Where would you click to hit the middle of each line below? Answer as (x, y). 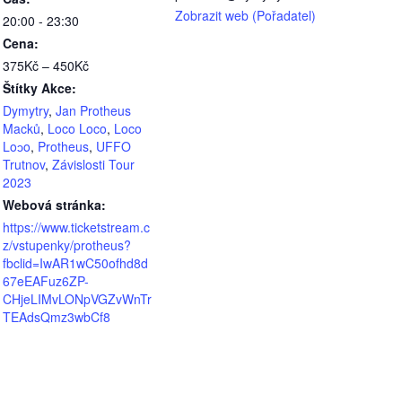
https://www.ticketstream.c (76, 227)
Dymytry (26, 111)
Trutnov (24, 165)
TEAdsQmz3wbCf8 (57, 317)
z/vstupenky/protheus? (67, 245)
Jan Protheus (93, 111)
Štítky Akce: (39, 88)
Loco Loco (77, 129)
